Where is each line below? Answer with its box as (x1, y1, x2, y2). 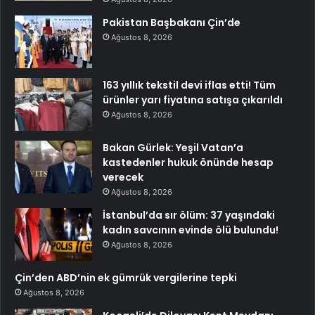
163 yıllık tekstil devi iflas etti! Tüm (103, 78, 276, 93)
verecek (103, 170, 143, 185)
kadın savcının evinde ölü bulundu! (103, 223, 278, 238)
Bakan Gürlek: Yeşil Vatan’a (103, 141, 243, 155)
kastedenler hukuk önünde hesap (103, 155, 274, 170)
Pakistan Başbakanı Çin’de (103, 15, 240, 30)
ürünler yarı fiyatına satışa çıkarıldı (103, 93, 283, 108)
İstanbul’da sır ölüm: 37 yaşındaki (103, 208, 275, 223)
